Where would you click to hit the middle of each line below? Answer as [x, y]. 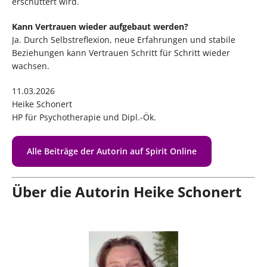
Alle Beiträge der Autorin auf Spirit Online [112, 151]
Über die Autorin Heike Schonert [127, 191]
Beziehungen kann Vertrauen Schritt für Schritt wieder [121, 52]
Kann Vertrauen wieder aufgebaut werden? [100, 26]
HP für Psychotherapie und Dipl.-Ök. [84, 117]
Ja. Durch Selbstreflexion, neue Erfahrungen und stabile [124, 39]
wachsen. [31, 66]
